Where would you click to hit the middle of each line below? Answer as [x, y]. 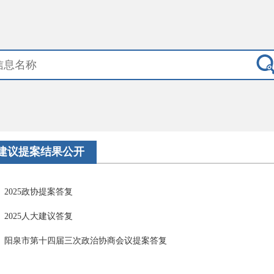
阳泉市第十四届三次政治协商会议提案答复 [86, 241]
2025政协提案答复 [39, 192]
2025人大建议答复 [39, 216]
